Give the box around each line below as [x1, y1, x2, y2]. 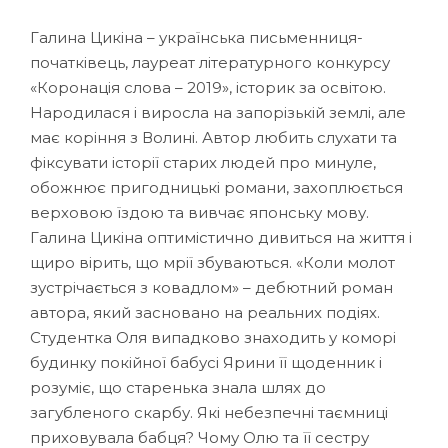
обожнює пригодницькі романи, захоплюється [30, 177, 403, 197]
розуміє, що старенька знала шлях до [30, 377, 326, 397]
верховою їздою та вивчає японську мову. [30, 202, 369, 222]
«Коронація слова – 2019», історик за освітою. [30, 77, 386, 97]
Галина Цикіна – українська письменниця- [30, 27, 363, 47]
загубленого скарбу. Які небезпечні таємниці [30, 402, 388, 422]
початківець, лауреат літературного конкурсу [30, 52, 390, 72]
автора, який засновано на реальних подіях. [30, 302, 380, 322]
